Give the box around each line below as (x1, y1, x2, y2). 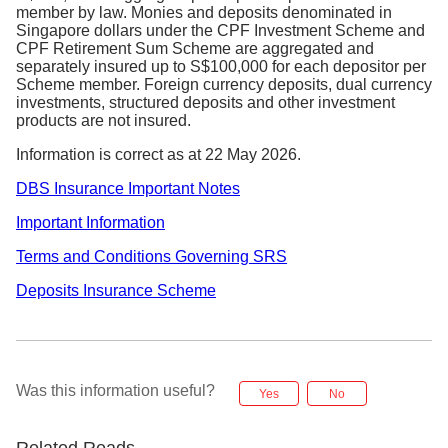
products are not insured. (16, 112, 191, 130)
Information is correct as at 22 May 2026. (16, 146, 301, 164)
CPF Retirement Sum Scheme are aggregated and (16, 40, 374, 58)
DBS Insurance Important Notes (16, 180, 240, 198)
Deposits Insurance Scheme (16, 282, 216, 300)
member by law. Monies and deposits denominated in (16, 4, 392, 22)
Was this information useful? (16, 382, 215, 400)
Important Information (16, 214, 165, 232)
